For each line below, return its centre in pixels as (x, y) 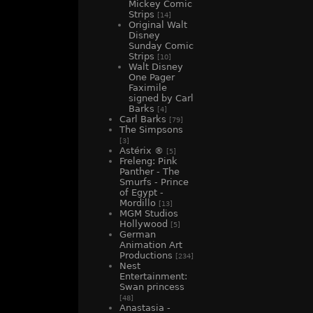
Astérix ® (143, 151)
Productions (146, 256)
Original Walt (158, 25)
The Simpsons (151, 130)
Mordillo (138, 203)
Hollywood (144, 224)
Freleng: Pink (148, 161)
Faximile (148, 88)
